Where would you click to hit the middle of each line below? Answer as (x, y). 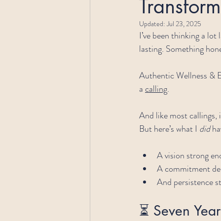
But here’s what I (169, 129)
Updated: (153, 24)
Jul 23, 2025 (184, 24)
